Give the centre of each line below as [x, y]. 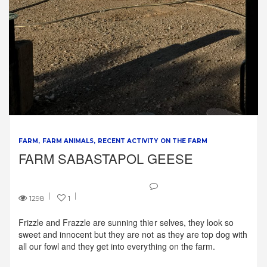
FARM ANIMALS [68, 141]
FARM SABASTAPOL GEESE [106, 159]
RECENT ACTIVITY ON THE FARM [153, 141]
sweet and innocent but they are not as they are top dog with [133, 235]
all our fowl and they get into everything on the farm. [117, 246]
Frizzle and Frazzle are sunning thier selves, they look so [126, 223]
